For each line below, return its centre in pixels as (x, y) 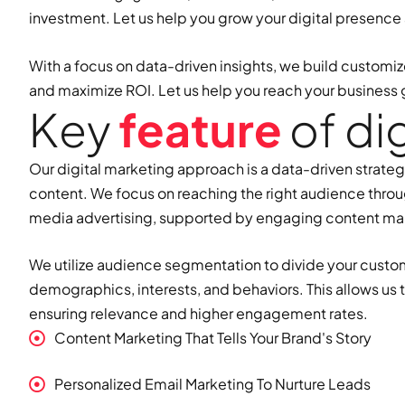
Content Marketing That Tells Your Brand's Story (212, 338)
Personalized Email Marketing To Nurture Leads (212, 384)
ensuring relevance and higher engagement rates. (198, 314)
